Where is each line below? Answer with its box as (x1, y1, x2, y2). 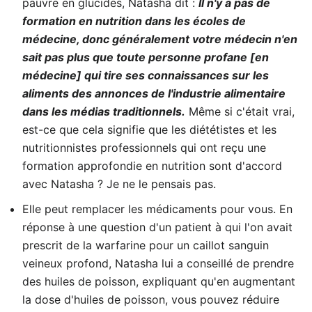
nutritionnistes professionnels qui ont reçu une (22, 141, 266, 155)
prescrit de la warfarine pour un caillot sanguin (22, 238, 269, 252)
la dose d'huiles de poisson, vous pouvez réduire (22, 292, 279, 306)
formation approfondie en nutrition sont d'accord (22, 159, 282, 173)
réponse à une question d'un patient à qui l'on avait (22, 220, 292, 234)
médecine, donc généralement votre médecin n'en (22, 32, 297, 46)
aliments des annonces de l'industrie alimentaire (22, 86, 286, 100)
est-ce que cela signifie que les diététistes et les (22, 123, 276, 136)
